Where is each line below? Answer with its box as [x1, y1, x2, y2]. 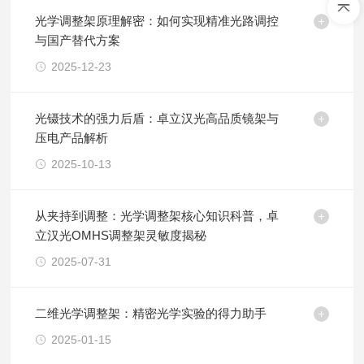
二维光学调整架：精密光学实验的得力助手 [35, 306, 267, 320]
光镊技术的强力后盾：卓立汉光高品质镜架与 [35, 111, 279, 125]
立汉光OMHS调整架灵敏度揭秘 [35, 228, 207, 242]
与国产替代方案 [35, 33, 121, 47]
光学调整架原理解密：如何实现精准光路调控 [35, 14, 279, 28]
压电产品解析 [35, 131, 109, 145]
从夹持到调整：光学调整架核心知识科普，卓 [35, 209, 279, 223]
